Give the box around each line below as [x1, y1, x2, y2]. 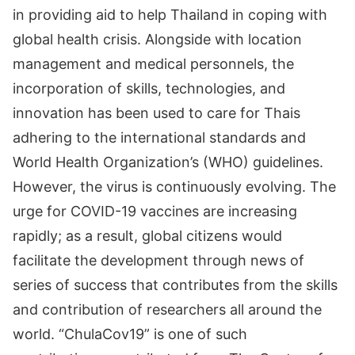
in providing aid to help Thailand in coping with [13, 6, 327, 23]
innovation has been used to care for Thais [13, 105, 300, 121]
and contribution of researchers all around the [13, 301, 322, 318]
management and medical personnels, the [13, 55, 294, 72]
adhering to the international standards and [13, 129, 306, 146]
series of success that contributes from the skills [13, 277, 338, 293]
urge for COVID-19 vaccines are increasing [13, 203, 297, 219]
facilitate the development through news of [13, 252, 304, 269]
